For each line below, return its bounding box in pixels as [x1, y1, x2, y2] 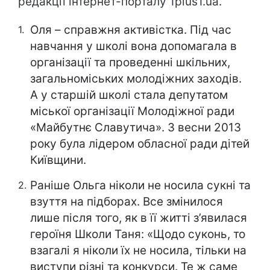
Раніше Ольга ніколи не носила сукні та [30, 178, 251, 193]
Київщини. [30, 153, 86, 168]
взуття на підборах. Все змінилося [30, 195, 223, 209]
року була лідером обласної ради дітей [30, 137, 250, 151]
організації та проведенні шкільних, [30, 55, 230, 70]
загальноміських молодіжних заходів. [30, 72, 242, 86]
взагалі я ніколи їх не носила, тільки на [30, 243, 246, 258]
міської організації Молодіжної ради [30, 104, 234, 119]
